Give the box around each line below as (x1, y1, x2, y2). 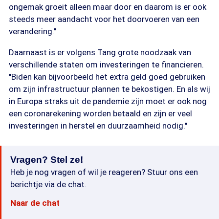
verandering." (9, 26, 56, 36)
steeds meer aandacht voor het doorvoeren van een (9, 14, 199, 24)
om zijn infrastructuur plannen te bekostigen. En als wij (9, 84, 210, 94)
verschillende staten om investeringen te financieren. (9, 60, 204, 69)
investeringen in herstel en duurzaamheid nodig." (9, 121, 187, 131)
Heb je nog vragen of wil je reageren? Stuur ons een (10, 167, 198, 177)
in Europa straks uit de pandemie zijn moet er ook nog (9, 96, 207, 106)
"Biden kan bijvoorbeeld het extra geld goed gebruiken (9, 72, 205, 82)
